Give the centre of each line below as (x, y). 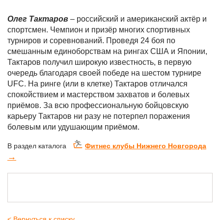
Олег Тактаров (39, 19)
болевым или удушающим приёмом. (74, 127)
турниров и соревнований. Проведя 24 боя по (91, 41)
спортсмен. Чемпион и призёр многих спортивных (99, 30)
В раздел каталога (37, 146)
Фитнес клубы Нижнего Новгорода (146, 146)
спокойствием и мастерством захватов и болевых (98, 95)
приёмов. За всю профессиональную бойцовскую (98, 105)
